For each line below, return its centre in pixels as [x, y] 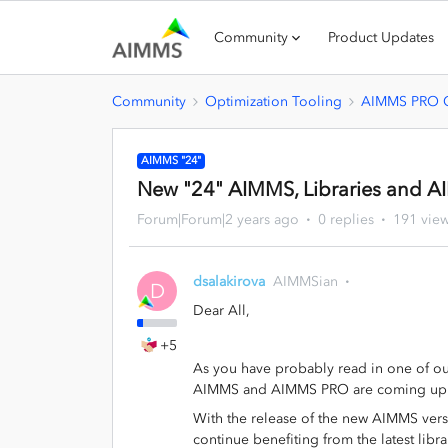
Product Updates [381, 37]
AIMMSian [305, 281]
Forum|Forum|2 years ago [218, 219]
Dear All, [223, 310]
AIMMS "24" [171, 160]
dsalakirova [229, 281]
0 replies [346, 219]
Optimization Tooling [273, 101]
